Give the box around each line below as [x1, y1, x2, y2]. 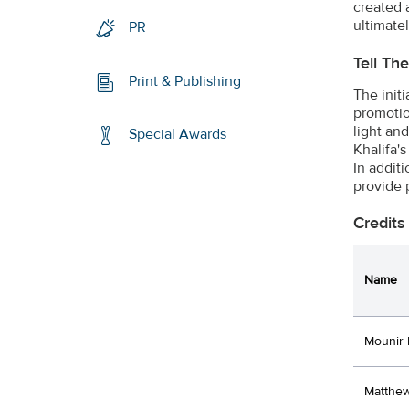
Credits [353, 212, 405, 234]
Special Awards [129, 125, 227, 144]
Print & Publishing [129, 71, 242, 90]
